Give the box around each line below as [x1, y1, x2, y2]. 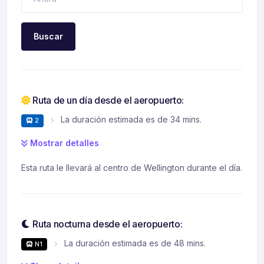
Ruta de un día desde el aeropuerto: [30, 94, 184, 107]
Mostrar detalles [28, 137, 99, 148]
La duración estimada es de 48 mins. [64, 237, 206, 248]
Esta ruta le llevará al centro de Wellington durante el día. [21, 162, 242, 173]
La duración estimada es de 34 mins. [61, 114, 202, 125]
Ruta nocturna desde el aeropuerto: [30, 217, 183, 230]
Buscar [34, 31, 63, 42]
